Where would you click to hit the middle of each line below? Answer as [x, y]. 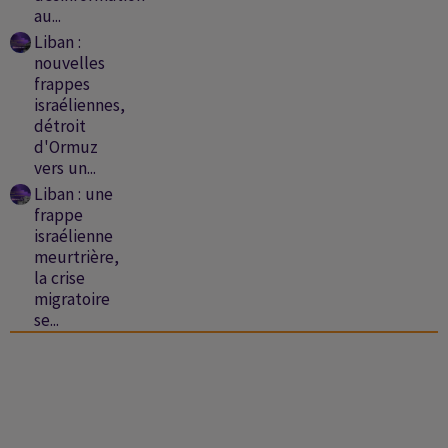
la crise [59, 278]
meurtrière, [76, 257]
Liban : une [73, 194]
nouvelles [69, 63]
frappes [61, 84]
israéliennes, [79, 105]
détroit [59, 126]
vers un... [64, 168]
